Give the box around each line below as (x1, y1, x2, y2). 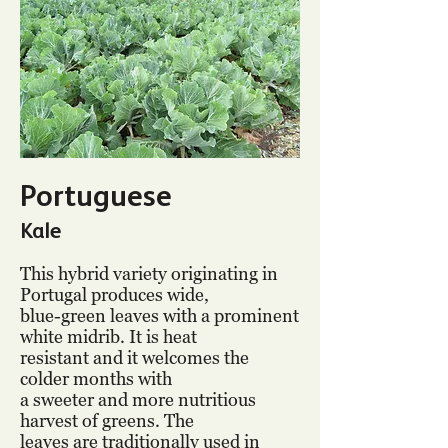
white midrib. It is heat (20, 326, 197, 347)
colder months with (20, 368, 172, 389)
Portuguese (20, 178, 172, 213)
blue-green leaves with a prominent (20, 305, 299, 326)
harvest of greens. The (20, 410, 194, 431)
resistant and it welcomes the (20, 347, 249, 368)
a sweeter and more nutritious (20, 389, 256, 410)
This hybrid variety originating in (20, 263, 278, 284)
